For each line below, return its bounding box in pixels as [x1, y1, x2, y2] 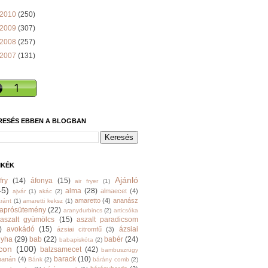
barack [53, 255, 76, 263]
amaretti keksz [23, 197, 63, 204]
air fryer [75, 178, 99, 184]
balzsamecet [40, 245, 81, 254]
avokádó [6, 225, 35, 233]
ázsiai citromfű [57, 226, 102, 233]
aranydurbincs [63, 207, 102, 214]
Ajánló [115, 175, 139, 185]
